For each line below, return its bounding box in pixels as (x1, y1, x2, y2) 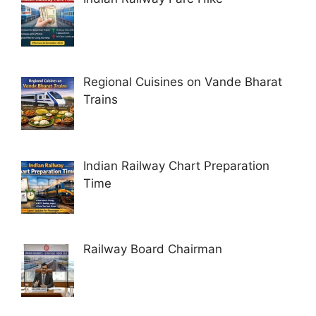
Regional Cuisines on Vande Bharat (83, 75, 282, 90)
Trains (83, 92, 118, 107)
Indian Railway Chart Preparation (83, 158, 269, 173)
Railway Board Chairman (83, 241, 222, 256)
